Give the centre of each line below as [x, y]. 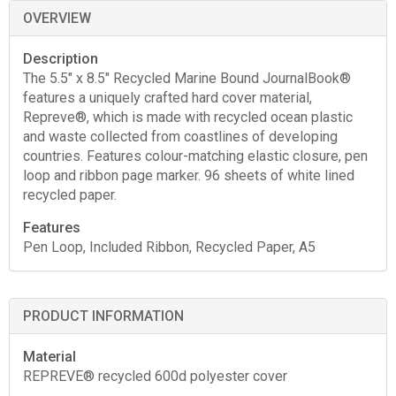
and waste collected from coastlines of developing [180, 136]
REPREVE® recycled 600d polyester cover [155, 376]
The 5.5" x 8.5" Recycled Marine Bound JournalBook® [187, 78]
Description [61, 58]
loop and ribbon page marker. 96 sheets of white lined [189, 175]
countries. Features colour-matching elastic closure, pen [195, 156]
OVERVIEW [57, 18]
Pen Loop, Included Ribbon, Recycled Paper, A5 [169, 247]
